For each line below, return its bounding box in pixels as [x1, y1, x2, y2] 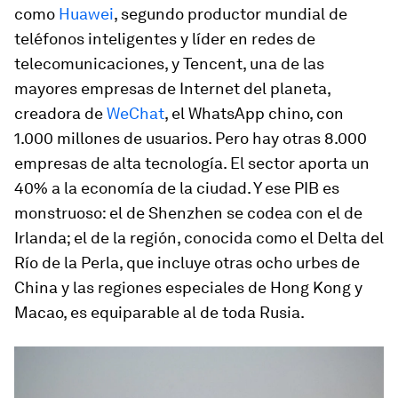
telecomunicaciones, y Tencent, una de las [14, 54, 324, 73]
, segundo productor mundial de [114, 4, 347, 23]
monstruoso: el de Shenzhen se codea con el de [14, 203, 362, 222]
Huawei [59, 4, 114, 23]
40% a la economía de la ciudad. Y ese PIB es [14, 179, 339, 197]
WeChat [107, 104, 164, 123]
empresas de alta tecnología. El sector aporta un [14, 154, 370, 172]
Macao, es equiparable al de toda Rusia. [14, 303, 305, 322]
